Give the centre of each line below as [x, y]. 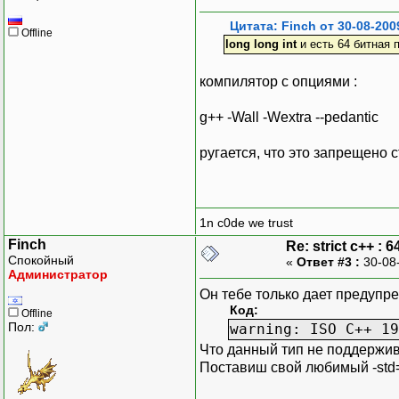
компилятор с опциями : [278, 81]
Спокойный [41, 260]
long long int [261, 44]
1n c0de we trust [246, 223]
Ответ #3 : [328, 261]
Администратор [58, 274]
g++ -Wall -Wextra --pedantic [289, 117]
